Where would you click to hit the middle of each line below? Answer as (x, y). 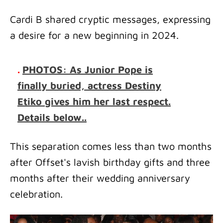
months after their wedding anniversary (100, 178)
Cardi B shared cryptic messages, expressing (110, 19)
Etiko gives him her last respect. (94, 101)
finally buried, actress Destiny (89, 85)
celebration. (38, 194)
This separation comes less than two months (111, 146)
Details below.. (52, 117)
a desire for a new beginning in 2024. (96, 35)
